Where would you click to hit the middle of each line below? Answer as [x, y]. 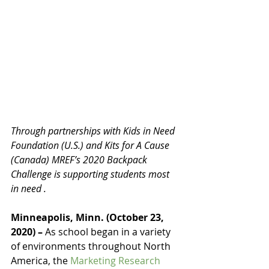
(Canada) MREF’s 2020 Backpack [80, 160]
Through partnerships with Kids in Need [94, 131]
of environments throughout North [92, 246]
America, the [41, 261]
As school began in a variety [109, 232]
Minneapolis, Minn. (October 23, [89, 218]
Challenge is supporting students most [91, 174]
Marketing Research [116, 261]
